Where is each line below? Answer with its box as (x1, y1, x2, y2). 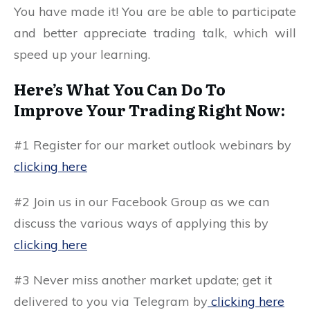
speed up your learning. (14, 46, 150, 63)
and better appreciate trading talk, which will (14, 25, 296, 42)
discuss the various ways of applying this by (14, 215, 268, 232)
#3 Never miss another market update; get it (14, 272, 272, 289)
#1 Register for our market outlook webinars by (14, 137, 291, 154)
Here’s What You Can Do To (14, 77, 226, 101)
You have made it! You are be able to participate (14, 3, 296, 20)
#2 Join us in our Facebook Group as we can (14, 194, 269, 210)
